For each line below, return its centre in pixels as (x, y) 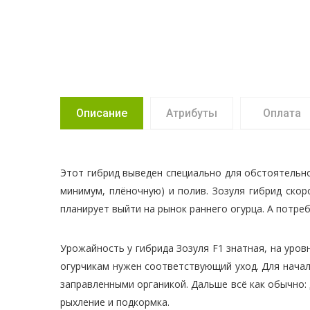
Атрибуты (192, 113)
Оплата (282, 113)
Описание (102, 113)
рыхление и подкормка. (115, 302)
